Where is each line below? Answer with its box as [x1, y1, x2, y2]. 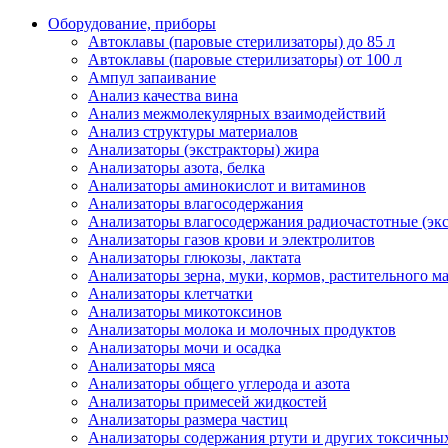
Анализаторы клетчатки [88, 284, 253, 302]
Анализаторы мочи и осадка [88, 338, 281, 356]
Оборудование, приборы [48, 14, 216, 32]
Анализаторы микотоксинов [88, 302, 282, 320]
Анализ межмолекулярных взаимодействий [88, 104, 386, 122]
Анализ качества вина [88, 86, 238, 104]
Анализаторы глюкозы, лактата [88, 248, 301, 266]
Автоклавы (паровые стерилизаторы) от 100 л [88, 50, 402, 68]
